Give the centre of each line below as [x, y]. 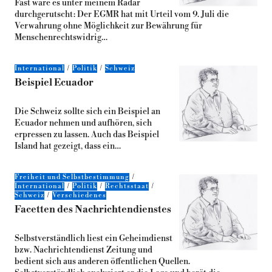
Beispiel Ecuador [54, 83]
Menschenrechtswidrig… [61, 38]
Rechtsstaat [127, 186]
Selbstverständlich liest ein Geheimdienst [93, 239]
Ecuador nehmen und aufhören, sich [83, 123]
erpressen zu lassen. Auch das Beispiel [87, 135]
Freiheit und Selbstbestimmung [72, 177]
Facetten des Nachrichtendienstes [93, 209]
